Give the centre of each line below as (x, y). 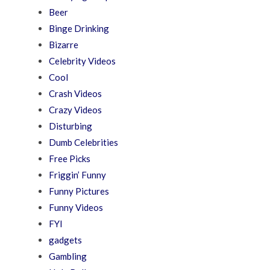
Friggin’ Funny (78, 175)
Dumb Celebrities (84, 143)
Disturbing (71, 126)
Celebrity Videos (83, 61)
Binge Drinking (79, 29)
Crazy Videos (76, 110)
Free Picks (70, 159)
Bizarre (64, 45)
